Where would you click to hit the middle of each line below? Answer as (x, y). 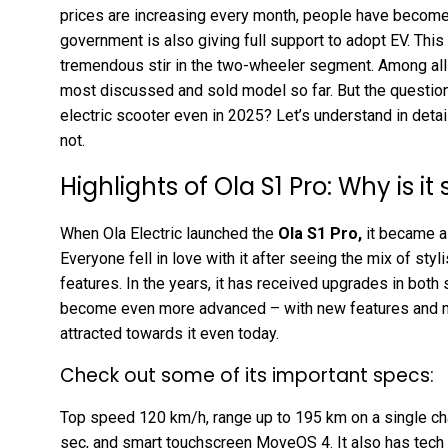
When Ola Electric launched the (167, 233)
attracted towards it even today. (169, 333)
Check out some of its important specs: (247, 375)
